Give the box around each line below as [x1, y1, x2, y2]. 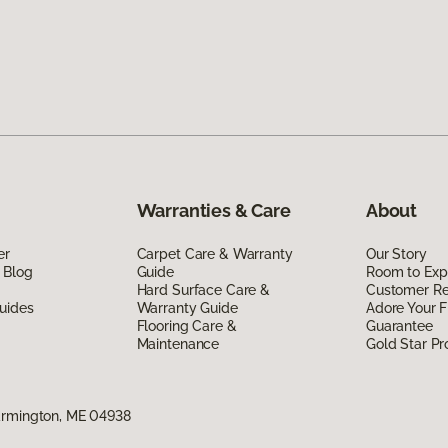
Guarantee [365, 317, 433, 334]
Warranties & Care [136, 199, 291, 221]
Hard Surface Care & [136, 281, 270, 298]
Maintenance [136, 335, 220, 352]
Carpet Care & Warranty [136, 245, 293, 262]
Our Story [365, 245, 427, 262]
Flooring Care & [136, 317, 237, 334]
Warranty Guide [136, 299, 238, 316]
